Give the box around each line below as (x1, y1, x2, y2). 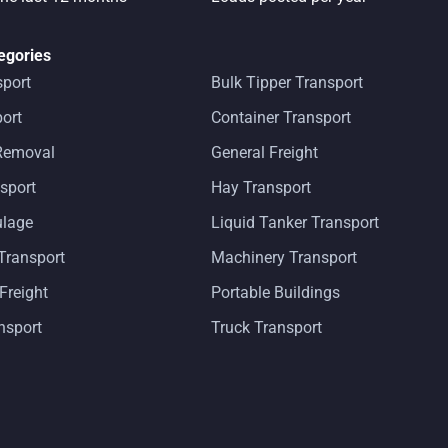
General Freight (211, 143, 318, 163)
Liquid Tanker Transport (211, 213, 379, 233)
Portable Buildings (211, 283, 340, 303)
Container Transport (211, 108, 351, 128)
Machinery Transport (211, 248, 357, 268)
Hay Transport (211, 178, 311, 198)
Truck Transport (211, 318, 322, 338)
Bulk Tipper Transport (211, 73, 363, 93)
